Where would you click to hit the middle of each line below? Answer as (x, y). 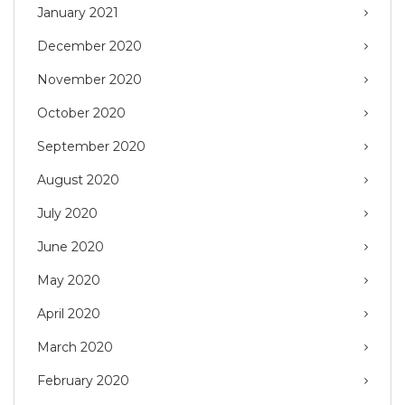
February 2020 (83, 381)
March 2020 (75, 348)
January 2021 (78, 13)
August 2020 (78, 180)
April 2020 (69, 314)
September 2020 (91, 147)
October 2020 (81, 113)
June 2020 (71, 247)
